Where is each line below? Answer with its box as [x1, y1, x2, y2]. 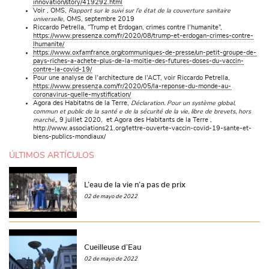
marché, [33, 117, 56, 124]
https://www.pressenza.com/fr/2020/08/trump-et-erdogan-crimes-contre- [33, 33, 253, 40]
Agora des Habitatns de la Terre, [33, 100, 131, 107]
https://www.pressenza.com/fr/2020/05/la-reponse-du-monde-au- [33, 83, 231, 90]
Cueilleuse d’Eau [84, 243, 142, 252]
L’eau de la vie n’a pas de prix [84, 181, 186, 190]
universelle [33, 16, 63, 23]
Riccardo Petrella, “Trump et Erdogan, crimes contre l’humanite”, [33, 25, 222, 31]
